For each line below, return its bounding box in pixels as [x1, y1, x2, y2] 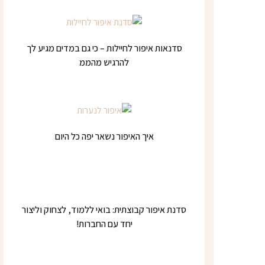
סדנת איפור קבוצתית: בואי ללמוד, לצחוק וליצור [22, 203, 186, 216]
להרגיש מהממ [79, 56, 129, 69]
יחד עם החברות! [76, 218, 132, 230]
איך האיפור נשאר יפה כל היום [54, 130, 154, 143]
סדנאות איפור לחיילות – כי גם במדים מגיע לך [26, 41, 182, 54]
